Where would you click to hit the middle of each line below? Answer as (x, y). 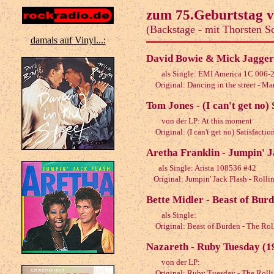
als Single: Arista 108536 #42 (207, 168)
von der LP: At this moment (207, 121)
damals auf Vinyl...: (68, 40)
